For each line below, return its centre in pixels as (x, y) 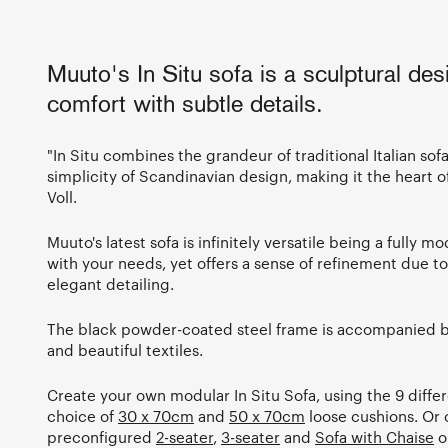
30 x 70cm (156, 416)
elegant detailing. (110, 284)
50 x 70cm (267, 416)
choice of (82, 416)
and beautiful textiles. (125, 350)
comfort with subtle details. (185, 106)
